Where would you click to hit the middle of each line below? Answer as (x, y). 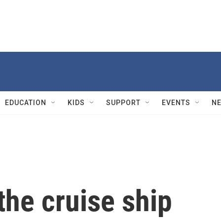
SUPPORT (123, 103)
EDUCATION (26, 103)
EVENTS (176, 103)
